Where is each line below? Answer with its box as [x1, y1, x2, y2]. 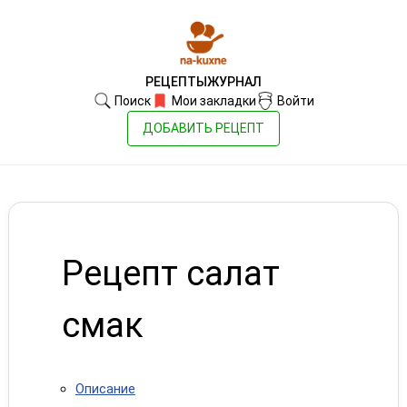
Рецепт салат [61, 253, 280, 293]
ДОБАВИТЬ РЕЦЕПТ [143, 121, 264, 135]
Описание [74, 381, 135, 397]
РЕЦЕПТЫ [145, 74, 207, 89]
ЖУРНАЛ [207, 74, 262, 89]
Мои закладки [168, 94, 256, 108]
